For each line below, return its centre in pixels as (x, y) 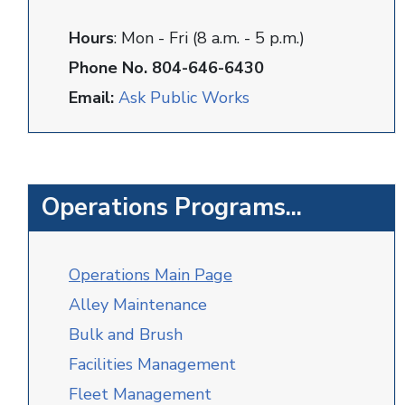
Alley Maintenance (138, 305)
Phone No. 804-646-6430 (166, 68)
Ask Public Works (184, 98)
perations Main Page (156, 275)
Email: (91, 98)
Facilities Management (152, 364)
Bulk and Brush (126, 334)
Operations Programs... (172, 207)
